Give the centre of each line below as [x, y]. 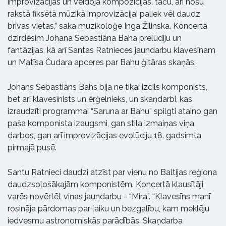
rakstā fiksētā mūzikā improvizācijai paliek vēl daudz [104, 14]
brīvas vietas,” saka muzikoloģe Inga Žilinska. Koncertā [107, 26]
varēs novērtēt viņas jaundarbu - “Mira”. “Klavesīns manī [109, 196]
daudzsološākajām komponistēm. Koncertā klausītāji [105, 184]
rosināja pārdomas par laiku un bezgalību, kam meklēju [108, 208]
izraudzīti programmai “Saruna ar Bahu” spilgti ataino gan [112, 111]
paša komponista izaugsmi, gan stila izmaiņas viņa [101, 123]
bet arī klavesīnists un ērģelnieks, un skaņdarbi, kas [100, 99]
